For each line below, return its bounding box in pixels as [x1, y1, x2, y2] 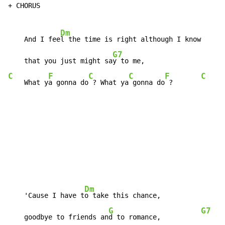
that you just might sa [8, 57, 113, 65]
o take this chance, [84, 191, 161, 200]
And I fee [8, 35, 60, 44]
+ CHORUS [8, 2, 40, 10]
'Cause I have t [8, 191, 84, 200]
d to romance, [108, 213, 201, 221]
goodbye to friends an [8, 213, 108, 221]
